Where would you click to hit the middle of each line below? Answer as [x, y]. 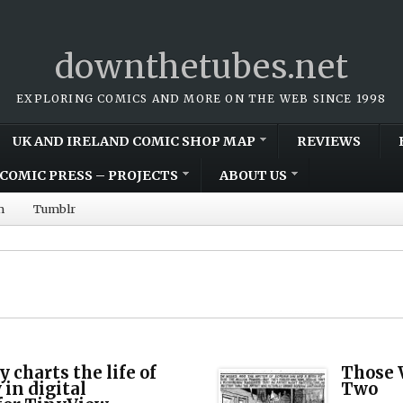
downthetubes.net [201, 67]
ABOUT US [253, 175]
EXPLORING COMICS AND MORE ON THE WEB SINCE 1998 [201, 98]
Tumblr [54, 208]
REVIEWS [329, 141]
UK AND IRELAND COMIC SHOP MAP [134, 141]
